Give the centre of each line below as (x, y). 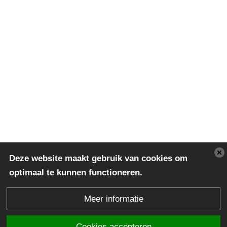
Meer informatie (113, 199)
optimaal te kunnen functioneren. (76, 173)
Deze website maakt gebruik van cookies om (98, 158)
